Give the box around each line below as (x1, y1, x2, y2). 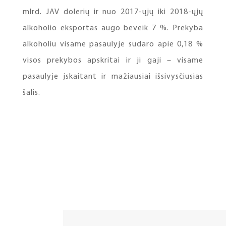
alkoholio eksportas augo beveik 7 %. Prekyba (22, 24, 204, 33)
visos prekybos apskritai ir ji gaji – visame (22, 56, 204, 65)
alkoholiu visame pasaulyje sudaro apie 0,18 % (22, 40, 204, 49)
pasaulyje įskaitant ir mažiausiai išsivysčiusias (22, 73, 204, 81)
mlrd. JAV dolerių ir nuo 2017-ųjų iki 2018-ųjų (22, 8, 204, 17)
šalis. (22, 89, 40, 97)
